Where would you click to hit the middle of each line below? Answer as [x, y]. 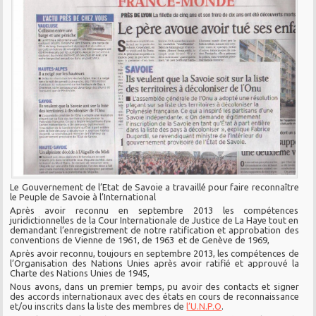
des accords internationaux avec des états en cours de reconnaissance [154, 297]
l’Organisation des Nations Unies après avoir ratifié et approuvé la [154, 263]
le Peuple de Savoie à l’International [83, 197]
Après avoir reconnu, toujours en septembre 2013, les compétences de [154, 254]
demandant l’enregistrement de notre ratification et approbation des [154, 230]
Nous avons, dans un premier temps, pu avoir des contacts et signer [154, 287]
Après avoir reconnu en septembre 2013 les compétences [154, 211]
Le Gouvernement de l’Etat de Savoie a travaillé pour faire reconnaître [154, 187]
